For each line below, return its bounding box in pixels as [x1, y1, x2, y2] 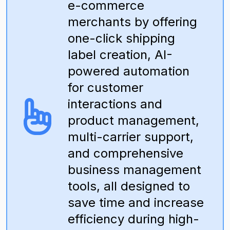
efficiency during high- [68, 212, 199, 226]
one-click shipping [68, 31, 175, 46]
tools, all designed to [68, 179, 190, 194]
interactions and [68, 97, 162, 111]
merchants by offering [68, 14, 197, 29]
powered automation [68, 64, 189, 79]
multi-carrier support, [68, 129, 194, 144]
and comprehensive [68, 146, 183, 161]
